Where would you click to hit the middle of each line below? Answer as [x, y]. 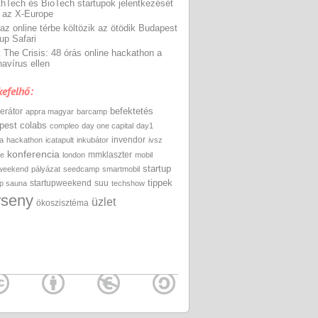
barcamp [92, 111]
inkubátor [93, 140]
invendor [128, 140]
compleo [64, 126]
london [74, 155]
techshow [128, 183]
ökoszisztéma [62, 203]
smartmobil [121, 169]
